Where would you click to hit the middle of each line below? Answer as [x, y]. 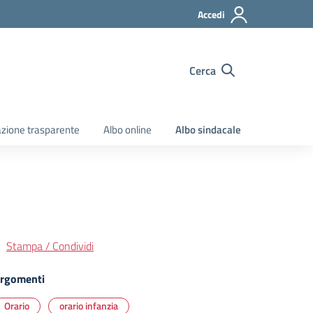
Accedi [211, 14]
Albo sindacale [208, 130]
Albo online [128, 130]
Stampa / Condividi [50, 246]
